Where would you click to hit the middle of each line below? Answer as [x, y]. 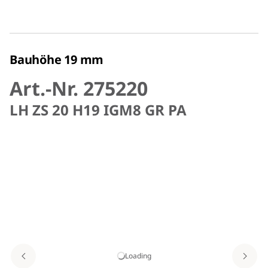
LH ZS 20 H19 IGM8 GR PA [98, 109]
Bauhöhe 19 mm [57, 59]
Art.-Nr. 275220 [79, 88]
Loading [138, 255]
